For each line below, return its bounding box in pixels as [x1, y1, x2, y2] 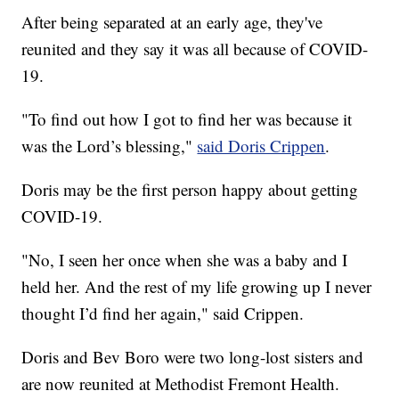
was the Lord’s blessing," [21, 134, 198, 157]
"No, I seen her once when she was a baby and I [21, 248, 348, 271]
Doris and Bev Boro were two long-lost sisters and [21, 345, 364, 368]
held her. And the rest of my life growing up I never [21, 274, 372, 297]
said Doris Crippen [197, 134, 326, 157]
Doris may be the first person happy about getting [21, 177, 359, 200]
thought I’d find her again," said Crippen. [21, 301, 305, 324]
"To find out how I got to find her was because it [21, 107, 353, 130]
